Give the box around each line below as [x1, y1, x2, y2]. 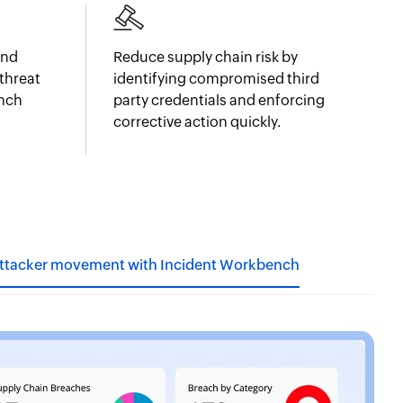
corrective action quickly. [113, 113, 281, 130]
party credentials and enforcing [113, 92, 325, 109]
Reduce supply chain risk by [113, 49, 298, 66]
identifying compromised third [113, 70, 319, 87]
